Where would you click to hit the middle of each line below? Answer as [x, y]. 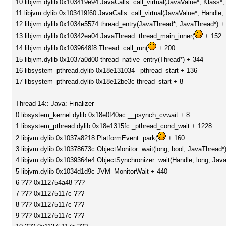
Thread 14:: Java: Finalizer [55, 104]
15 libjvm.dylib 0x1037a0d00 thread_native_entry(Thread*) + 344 [110, 59]
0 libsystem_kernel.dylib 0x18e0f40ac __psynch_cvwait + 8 [103, 115]
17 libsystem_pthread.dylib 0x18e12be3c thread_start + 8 [100, 81]
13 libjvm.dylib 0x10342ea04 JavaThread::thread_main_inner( [105, 36]
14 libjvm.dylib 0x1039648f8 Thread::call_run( [82, 48]
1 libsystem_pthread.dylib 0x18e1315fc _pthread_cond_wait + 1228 [114, 126]
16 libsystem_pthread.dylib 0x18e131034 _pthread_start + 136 [107, 70]
